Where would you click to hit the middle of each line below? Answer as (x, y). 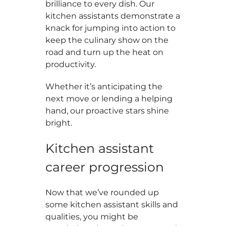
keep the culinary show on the (107, 40)
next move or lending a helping (109, 99)
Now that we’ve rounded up (102, 192)
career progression (105, 167)
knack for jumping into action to (110, 28)
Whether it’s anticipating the (104, 87)
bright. (59, 123)
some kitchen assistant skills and (112, 205)
